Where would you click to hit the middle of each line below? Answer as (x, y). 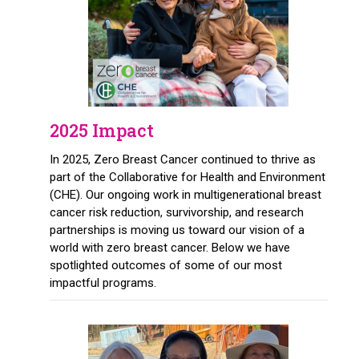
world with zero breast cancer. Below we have (169, 247)
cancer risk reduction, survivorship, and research (176, 212)
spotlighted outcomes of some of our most (165, 265)
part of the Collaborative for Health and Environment (187, 177)
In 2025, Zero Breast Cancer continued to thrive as (182, 159)
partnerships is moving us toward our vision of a (177, 230)
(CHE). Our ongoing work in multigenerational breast (185, 194)
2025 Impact (101, 130)
